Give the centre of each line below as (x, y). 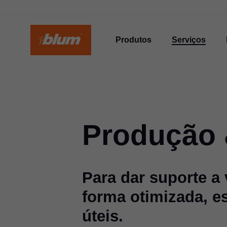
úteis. (103, 216)
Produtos (134, 40)
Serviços (189, 40)
